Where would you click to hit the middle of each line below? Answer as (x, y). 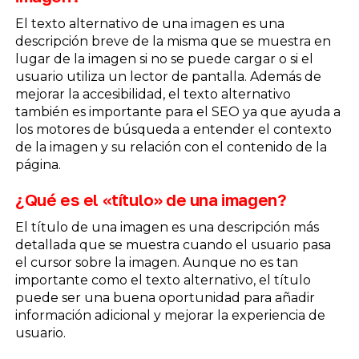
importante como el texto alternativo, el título (163, 280)
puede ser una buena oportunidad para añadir (165, 297)
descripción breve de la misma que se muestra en (173, 41)
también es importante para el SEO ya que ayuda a (177, 111)
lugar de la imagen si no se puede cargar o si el (164, 58)
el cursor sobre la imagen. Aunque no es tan (156, 262)
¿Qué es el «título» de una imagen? (150, 200)
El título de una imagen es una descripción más (167, 227)
